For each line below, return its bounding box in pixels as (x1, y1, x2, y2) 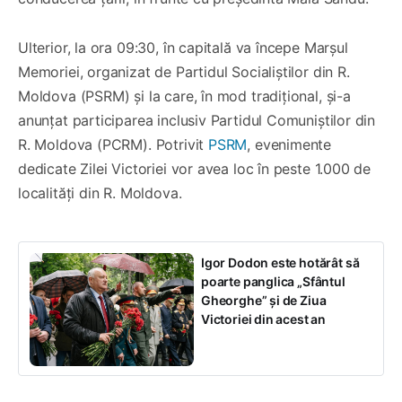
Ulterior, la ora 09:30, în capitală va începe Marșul (18, 39, 348, 57)
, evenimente (247, 135, 332, 154)
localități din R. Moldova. (18, 184, 182, 203)
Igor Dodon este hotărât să (201, 255, 360, 271)
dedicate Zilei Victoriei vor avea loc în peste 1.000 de (18, 160, 371, 179)
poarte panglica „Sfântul (201, 274, 345, 290)
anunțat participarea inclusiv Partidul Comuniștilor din (18, 111, 376, 130)
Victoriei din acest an (201, 311, 327, 328)
